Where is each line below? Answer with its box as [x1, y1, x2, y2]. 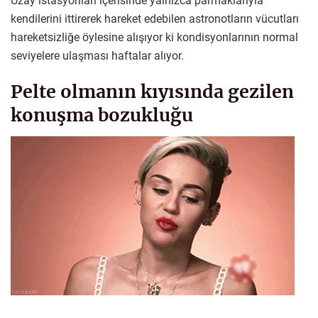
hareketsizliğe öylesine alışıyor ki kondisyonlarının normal [11, 31, 298, 45]
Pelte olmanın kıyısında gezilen [11, 80, 294, 104]
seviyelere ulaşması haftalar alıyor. [11, 49, 184, 63]
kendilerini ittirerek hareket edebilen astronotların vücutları [11, 12, 299, 26]
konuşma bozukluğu [11, 104, 193, 127]
